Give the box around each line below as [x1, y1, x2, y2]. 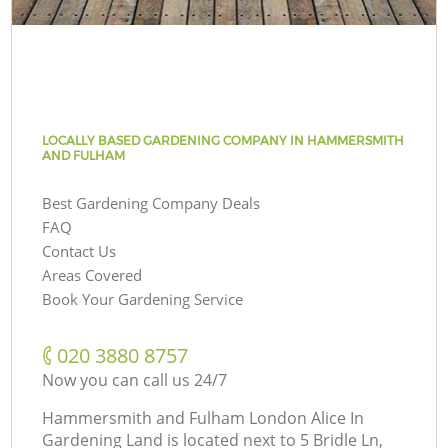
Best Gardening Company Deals [42, 192, 261, 213]
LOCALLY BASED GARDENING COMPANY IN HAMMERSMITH [42, 132, 405, 148]
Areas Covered [42, 264, 143, 285]
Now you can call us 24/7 [42, 368, 228, 391]
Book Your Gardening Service [42, 288, 244, 309]
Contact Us [42, 240, 117, 261]
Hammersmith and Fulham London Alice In [42, 406, 365, 429]
